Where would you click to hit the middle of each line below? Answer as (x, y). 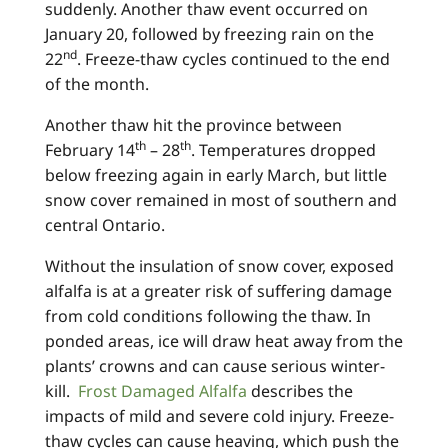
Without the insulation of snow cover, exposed (219, 266)
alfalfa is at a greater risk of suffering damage (218, 291)
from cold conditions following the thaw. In (208, 316)
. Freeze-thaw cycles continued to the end (233, 59)
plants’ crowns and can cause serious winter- (215, 366)
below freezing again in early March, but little (216, 175)
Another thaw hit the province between (193, 125)
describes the (300, 391)
